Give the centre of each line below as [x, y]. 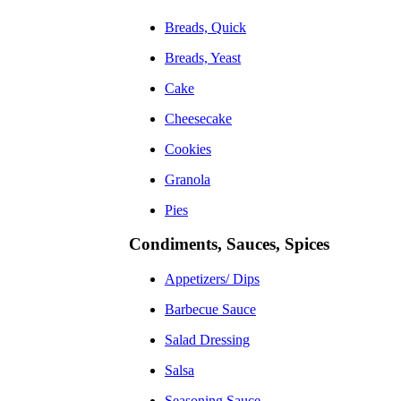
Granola [188, 179]
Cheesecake [198, 118]
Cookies [188, 149]
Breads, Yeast [203, 57]
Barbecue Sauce [210, 310]
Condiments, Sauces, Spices [229, 244]
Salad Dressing [207, 340]
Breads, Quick [205, 27]
